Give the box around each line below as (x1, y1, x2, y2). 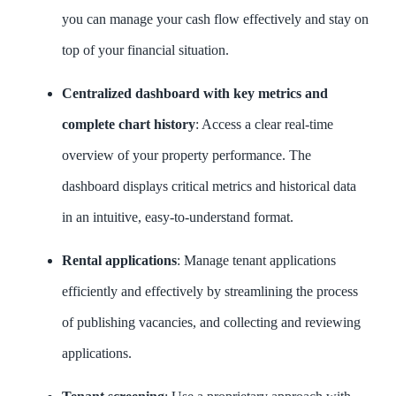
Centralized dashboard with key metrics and (62, 85, 328, 101)
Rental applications (62, 252, 177, 268)
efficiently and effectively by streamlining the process (62, 283, 358, 299)
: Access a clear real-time (195, 116, 333, 132)
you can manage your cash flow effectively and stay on (62, 11, 369, 27)
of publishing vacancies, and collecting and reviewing (62, 314, 361, 330)
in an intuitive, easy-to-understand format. (62, 209, 293, 225)
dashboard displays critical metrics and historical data (62, 178, 356, 194)
